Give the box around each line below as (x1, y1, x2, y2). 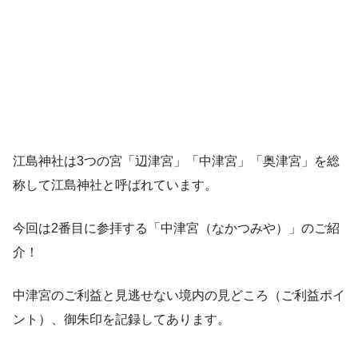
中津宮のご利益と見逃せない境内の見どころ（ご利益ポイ (13, 288, 345, 302)
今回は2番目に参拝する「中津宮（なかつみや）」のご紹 (13, 221, 340, 235)
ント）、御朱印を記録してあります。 (13, 312, 230, 326)
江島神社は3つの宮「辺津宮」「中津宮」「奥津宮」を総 (13, 153, 340, 168)
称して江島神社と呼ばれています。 (13, 177, 217, 192)
